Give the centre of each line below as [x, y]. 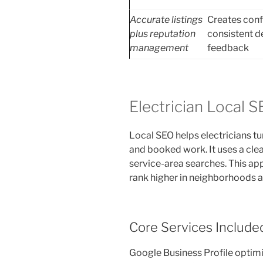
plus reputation [163, 33]
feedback [228, 48]
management [159, 48]
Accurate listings [166, 19]
